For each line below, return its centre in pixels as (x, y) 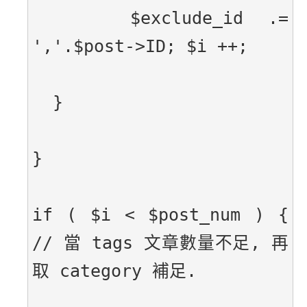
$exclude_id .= (160, 19)
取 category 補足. (114, 271)
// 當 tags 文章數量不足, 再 (160, 243)
